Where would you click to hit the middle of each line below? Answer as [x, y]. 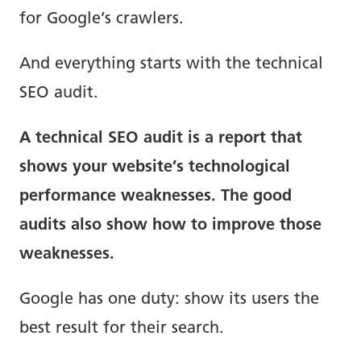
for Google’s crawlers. [102, 20]
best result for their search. [122, 329]
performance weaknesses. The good [156, 197]
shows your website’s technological [155, 168]
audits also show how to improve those [170, 226]
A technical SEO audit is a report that [161, 139]
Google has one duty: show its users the [169, 300]
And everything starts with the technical [171, 65]
